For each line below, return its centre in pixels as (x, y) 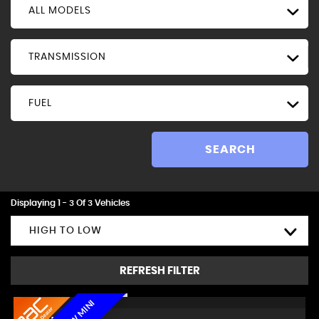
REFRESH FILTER (159, 271)
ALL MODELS (60, 11)
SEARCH (230, 150)
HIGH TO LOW (66, 231)
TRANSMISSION (67, 57)
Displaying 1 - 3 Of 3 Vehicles (70, 203)
